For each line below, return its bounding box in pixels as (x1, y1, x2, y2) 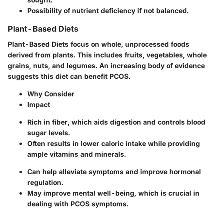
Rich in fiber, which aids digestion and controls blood (27, 117, 205, 126)
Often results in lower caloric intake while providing (27, 139, 200, 147)
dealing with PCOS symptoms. (27, 199, 128, 208)
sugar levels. (27, 128, 70, 137)
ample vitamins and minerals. (27, 149, 126, 158)
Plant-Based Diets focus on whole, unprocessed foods (8, 39, 189, 48)
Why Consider (27, 89, 74, 98)
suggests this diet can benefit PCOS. (8, 72, 130, 80)
